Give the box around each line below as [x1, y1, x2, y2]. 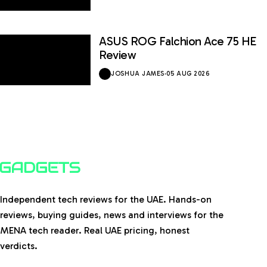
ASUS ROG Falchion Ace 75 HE [99, 33, 257, 48]
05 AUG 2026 [166, 70, 210, 78]
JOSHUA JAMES [111, 70, 164, 78]
